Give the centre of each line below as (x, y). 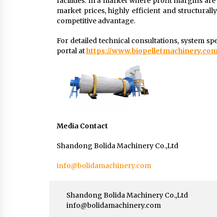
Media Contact (82, 126)
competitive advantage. (96, 21)
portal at (71, 51)
